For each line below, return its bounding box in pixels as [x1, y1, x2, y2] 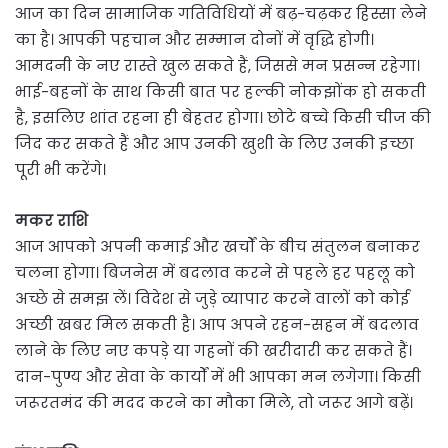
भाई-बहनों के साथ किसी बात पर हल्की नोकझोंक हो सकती [15, 81, 426, 103]
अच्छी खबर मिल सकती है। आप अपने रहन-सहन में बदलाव [15, 314, 419, 336]
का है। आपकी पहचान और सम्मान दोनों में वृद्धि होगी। [15, 29, 374, 51]
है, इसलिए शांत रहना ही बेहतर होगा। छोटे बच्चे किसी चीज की [15, 107, 431, 129]
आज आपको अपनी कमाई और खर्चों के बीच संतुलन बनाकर [15, 236, 420, 258]
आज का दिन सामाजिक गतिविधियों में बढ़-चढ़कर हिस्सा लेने [15, 3, 427, 25]
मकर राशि [15, 210, 88, 232]
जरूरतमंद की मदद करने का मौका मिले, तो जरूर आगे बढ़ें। [15, 392, 413, 414]
